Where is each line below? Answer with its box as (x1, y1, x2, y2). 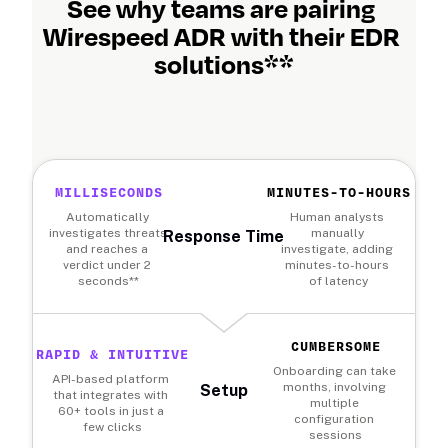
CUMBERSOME (290, 337, 381, 356)
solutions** (153, 45, 294, 83)
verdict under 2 (63, 257, 152, 272)
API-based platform (52, 371, 170, 386)
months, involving (282, 379, 386, 394)
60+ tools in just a (57, 403, 164, 418)
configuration (294, 411, 375, 426)
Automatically (65, 209, 149, 224)
